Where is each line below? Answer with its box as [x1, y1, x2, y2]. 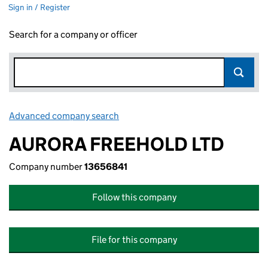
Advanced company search [9, 110, 119, 121]
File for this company [91, 234, 177, 245]
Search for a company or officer [9, 29, 138, 40]
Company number [9, 161, 84, 172]
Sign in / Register [8, 2, 70, 13]
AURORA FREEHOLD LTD [9, 132, 224, 156]
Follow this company [92, 191, 176, 203]
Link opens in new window [121, 110, 227, 121]
